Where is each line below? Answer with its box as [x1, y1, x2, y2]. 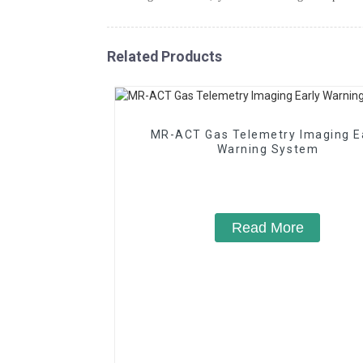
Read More [231, 219, 304, 236]
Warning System [216, 142, 319, 156]
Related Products [107, 47, 222, 65]
